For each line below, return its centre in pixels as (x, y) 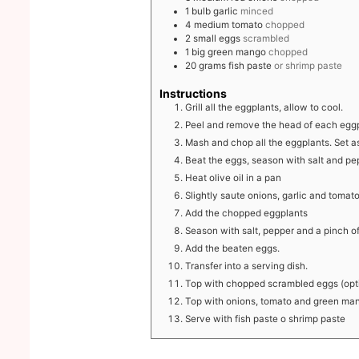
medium (212, 24)
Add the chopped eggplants (247, 213)
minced (257, 11)
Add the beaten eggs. (233, 248)
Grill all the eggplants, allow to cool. (264, 107)
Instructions (194, 93)
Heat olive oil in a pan (234, 177)
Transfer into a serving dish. (247, 266)
